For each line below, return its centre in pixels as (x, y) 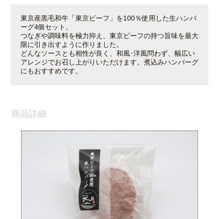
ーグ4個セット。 (46, 27)
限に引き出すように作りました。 (72, 44)
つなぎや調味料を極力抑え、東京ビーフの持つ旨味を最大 (109, 36)
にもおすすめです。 (51, 71)
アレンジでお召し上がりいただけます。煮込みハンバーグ (109, 62)
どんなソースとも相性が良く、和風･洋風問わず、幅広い (108, 53)
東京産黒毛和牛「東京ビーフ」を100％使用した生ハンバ (108, 18)
